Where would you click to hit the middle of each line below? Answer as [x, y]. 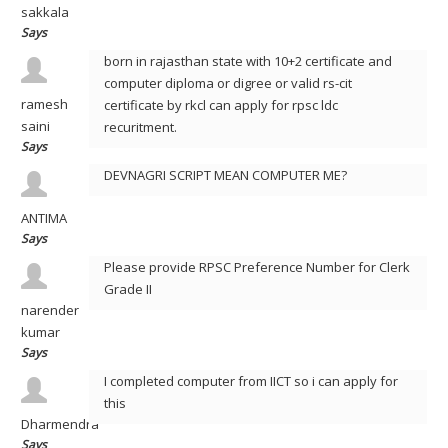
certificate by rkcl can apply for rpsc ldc [220, 105]
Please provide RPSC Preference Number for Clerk [256, 267]
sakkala [45, 12]
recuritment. [140, 127]
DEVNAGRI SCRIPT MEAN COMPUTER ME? [225, 175]
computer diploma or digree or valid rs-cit [227, 83]
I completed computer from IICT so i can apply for [250, 381]
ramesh [44, 104]
